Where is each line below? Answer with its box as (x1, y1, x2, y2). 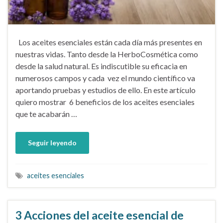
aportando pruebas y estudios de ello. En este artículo (15, 85, 196, 95)
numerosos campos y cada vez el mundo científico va (15, 73, 195, 83)
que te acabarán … (15, 109, 77, 119)
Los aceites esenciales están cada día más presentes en (15, 37, 202, 47)
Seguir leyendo (28, 138, 77, 147)
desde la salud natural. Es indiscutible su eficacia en (15, 61, 187, 71)
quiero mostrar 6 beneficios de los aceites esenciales (15, 97, 195, 107)
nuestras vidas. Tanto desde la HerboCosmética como (15, 49, 198, 59)
